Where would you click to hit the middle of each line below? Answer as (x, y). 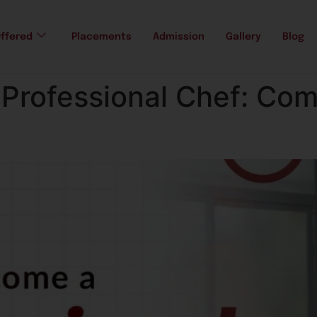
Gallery (243, 37)
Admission (179, 37)
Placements (102, 37)
